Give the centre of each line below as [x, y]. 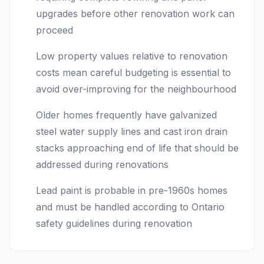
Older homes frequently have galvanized [126, 115]
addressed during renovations [102, 164]
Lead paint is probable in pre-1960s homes [132, 190]
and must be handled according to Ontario [130, 207]
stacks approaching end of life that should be [137, 148]
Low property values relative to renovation [132, 56]
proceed [55, 30]
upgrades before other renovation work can [135, 14]
